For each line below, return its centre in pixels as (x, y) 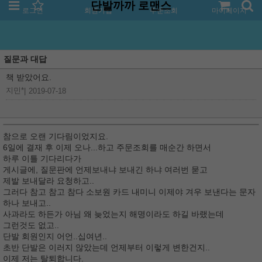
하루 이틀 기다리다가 (42, 158)
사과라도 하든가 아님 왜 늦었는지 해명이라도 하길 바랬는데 (113, 214)
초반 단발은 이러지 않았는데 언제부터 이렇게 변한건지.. (106, 247)
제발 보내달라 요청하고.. (49, 181)
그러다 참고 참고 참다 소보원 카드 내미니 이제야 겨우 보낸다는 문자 (129, 192)
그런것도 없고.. (31, 225)
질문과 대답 (25, 59)
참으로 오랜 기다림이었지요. (56, 136)
